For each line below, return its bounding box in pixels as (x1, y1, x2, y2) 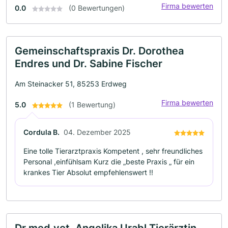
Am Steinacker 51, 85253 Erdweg (15, 79, 127, 88)
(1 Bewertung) (69, 100, 116, 109)
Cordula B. (23, 128, 60, 136)
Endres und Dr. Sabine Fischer (15, 58, 162, 70)
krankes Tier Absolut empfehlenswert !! (23, 168, 153, 177)
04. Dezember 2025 (64, 128, 131, 136)
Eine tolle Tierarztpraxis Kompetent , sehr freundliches (23, 147, 203, 155)
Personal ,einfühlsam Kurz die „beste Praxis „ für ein (23, 157, 194, 166)
